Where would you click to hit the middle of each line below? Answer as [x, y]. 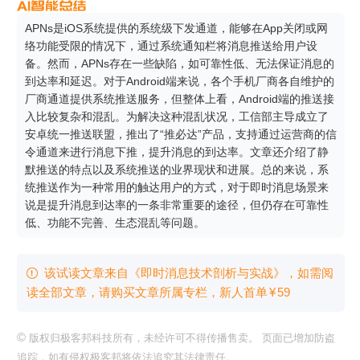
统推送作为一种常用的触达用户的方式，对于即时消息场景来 [177, 187]
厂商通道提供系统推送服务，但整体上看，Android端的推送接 [180, 98]
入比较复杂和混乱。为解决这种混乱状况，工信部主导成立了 [177, 116]
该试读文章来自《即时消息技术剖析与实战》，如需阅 [189, 272]
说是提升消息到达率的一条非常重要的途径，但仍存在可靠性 [177, 205]
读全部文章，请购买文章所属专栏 [117, 292]
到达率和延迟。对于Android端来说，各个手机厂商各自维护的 [180, 81]
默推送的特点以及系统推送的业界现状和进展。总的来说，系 [177, 169]
